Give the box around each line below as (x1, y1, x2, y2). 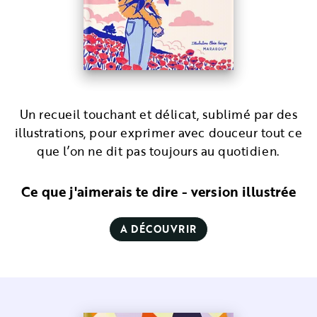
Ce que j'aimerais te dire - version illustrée (21, 181, 296, 202)
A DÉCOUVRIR (120, 221, 197, 236)
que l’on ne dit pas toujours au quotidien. (37, 142, 280, 160)
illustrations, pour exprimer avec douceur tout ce (14, 124, 303, 142)
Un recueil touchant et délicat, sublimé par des (19, 105, 298, 123)
